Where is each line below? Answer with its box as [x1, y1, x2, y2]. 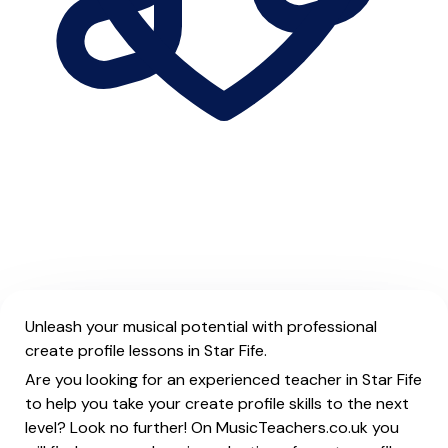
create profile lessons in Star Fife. [25, 340, 267, 361]
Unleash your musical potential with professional [25, 316, 377, 337]
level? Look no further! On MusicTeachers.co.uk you [25, 417, 399, 438]
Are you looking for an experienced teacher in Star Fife [25, 369, 422, 390]
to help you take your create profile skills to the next [25, 393, 409, 414]
